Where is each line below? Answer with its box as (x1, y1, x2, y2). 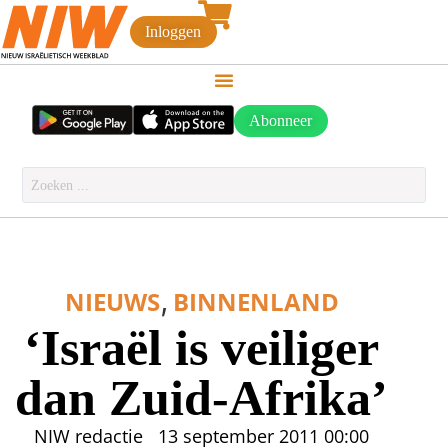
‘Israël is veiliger (24, 319, 380, 377)
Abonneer (249, 111, 313, 131)
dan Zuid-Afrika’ (15, 369, 389, 427)
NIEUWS (64, 285, 160, 319)
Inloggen (145, 22, 202, 42)
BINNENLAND (172, 285, 339, 319)
